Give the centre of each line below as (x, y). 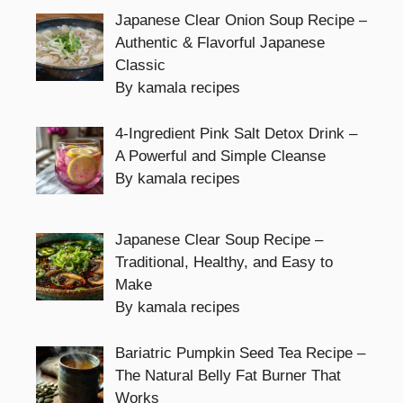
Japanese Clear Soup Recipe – (219, 240)
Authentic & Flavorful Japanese (219, 43)
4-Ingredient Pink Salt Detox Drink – (236, 133)
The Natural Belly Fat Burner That (228, 375)
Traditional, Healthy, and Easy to (224, 263)
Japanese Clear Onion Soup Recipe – (241, 21)
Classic (140, 66)
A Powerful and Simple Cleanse (220, 156)
